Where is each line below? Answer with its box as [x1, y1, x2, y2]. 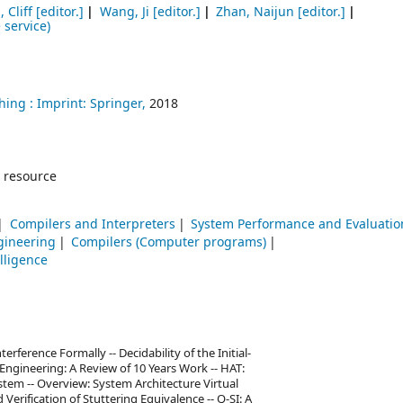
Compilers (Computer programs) [71, 233, 267, 253]
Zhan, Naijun [216, 3, 295, 22]
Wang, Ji [99, 3, 149, 22]
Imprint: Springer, [37, 94, 146, 114]
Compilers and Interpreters [9, 215, 175, 235]
